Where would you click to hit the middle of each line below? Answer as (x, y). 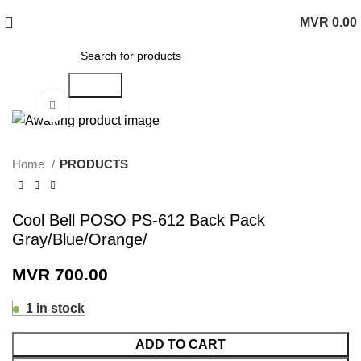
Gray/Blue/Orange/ (80, 240)
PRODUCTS (94, 164)
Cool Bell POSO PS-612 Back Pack (139, 220)
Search (95, 85)
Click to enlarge (108, 106)
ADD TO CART (180, 345)
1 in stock (55, 309)
